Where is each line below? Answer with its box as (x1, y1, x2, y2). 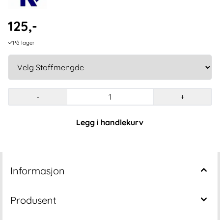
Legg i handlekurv (76, 117, 144, 127)
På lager (12, 39, 34, 46)
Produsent (10, 193, 56, 206)
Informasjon (10, 164, 65, 177)
